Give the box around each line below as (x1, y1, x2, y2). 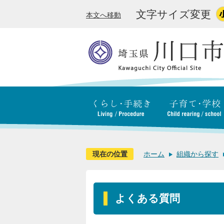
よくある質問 (115, 192, 180, 204)
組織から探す (176, 150, 218, 158)
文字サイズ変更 (136, 8, 211, 20)
